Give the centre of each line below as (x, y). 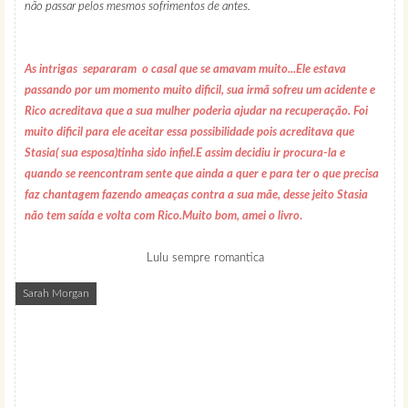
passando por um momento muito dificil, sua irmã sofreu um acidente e (200, 91)
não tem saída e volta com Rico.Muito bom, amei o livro (162, 217)
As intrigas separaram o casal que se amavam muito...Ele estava (185, 70)
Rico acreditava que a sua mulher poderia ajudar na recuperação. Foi (196, 112)
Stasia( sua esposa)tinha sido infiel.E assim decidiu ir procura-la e (185, 154)
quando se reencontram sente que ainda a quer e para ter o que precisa (202, 175)
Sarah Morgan (56, 294)
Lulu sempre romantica (205, 259)
